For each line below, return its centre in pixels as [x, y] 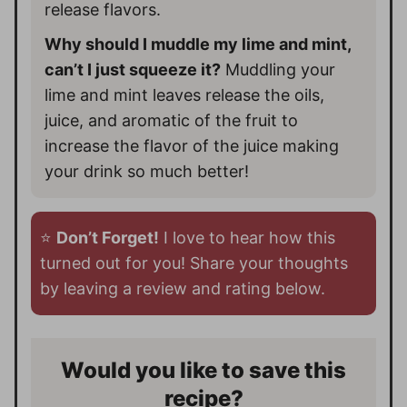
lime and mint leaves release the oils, [184, 95]
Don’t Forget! [108, 238]
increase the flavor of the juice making [192, 146]
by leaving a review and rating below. [183, 289]
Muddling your [278, 70]
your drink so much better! [147, 172]
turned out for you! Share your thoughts [194, 263]
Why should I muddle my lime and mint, [198, 45]
